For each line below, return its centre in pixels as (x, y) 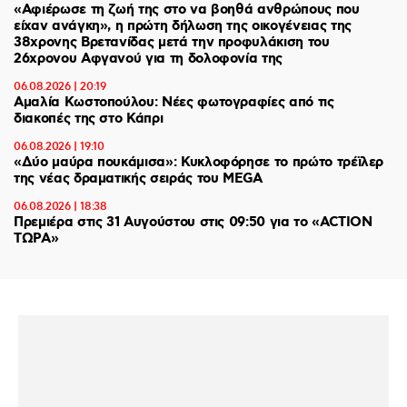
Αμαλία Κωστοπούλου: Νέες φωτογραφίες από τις (174, 102)
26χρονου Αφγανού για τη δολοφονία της (149, 59)
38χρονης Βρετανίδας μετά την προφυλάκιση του (172, 42)
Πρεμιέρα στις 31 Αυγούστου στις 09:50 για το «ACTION (193, 222)
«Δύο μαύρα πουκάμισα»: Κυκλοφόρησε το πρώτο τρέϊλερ (199, 162)
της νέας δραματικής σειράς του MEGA (138, 179)
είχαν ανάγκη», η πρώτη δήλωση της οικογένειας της (183, 26)
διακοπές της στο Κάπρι (89, 119)
